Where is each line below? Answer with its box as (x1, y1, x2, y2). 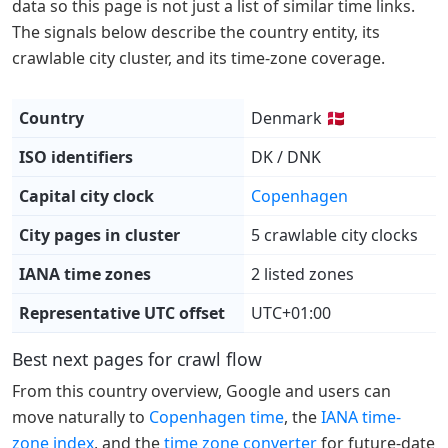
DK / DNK (251, 146, 322, 169)
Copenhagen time (149, 406, 284, 429)
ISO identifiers (19, 146, 134, 169)
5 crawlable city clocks (251, 224, 419, 247)
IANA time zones (19, 263, 152, 286)
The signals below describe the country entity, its (12, 21, 380, 44)
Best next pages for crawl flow (12, 347, 262, 372)
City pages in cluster (19, 224, 181, 247)
